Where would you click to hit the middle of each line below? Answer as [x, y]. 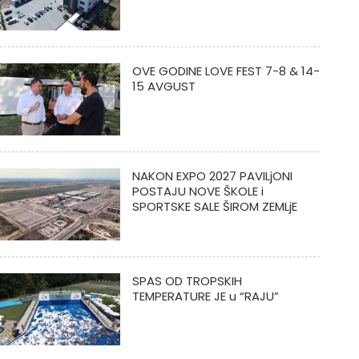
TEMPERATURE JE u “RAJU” [205, 296]
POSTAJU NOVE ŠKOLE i [198, 191]
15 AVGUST [163, 86]
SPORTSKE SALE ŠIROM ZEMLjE [214, 206]
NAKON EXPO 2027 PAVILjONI [212, 176]
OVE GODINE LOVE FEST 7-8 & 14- [226, 71]
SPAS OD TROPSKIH [187, 281]
